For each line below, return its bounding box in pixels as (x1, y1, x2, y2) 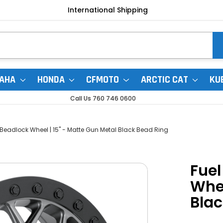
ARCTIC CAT (140, 73, 190, 86)
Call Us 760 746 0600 (70, 94, 136, 103)
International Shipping (67, 5, 148, 15)
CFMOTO (86, 73, 121, 86)
